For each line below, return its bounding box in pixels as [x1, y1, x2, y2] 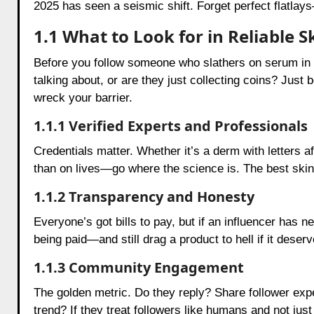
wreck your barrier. [33, 90, 132, 104]
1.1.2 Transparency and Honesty [33, 186, 254, 206]
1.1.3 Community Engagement [33, 257, 244, 277]
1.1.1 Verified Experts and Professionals [33, 116, 308, 135]
